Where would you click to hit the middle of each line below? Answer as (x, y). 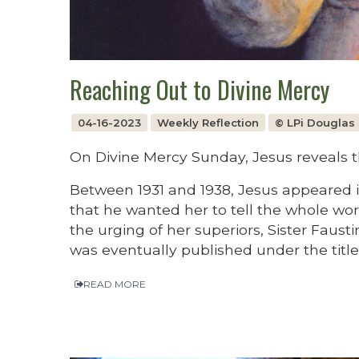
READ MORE (115, 284)
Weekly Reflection (208, 122)
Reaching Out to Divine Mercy (200, 90)
